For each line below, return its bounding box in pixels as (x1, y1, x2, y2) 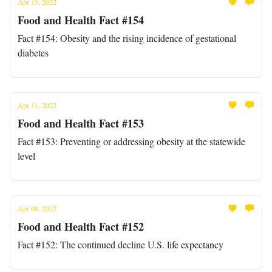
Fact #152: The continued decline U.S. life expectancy (18, 238, 223, 251)
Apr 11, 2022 (18, 100, 56, 110)
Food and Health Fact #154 (18, 12, 144, 28)
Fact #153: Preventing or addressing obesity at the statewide (18, 135, 245, 148)
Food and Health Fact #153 (18, 115, 144, 131)
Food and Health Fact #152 (18, 219, 144, 234)
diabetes (18, 46, 49, 59)
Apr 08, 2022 (18, 203, 56, 213)
